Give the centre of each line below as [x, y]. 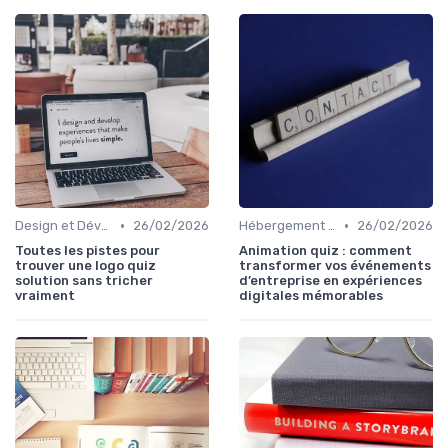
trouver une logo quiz [85, 266]
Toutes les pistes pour [87, 251]
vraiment [45, 296]
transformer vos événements [335, 266]
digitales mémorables [311, 296]
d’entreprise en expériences [330, 281]
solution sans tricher [84, 281]
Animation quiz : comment [325, 251]
